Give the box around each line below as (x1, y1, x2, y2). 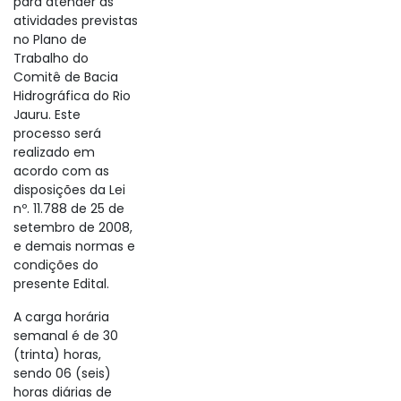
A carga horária (13, 308, 109, 326)
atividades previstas (13, 12, 138, 30)
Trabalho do (13, 49, 89, 67)
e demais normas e (13, 237, 135, 255)
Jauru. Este (13, 106, 81, 124)
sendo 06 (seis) (13, 364, 111, 382)
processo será (13, 124, 101, 142)
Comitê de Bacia (13, 68, 118, 86)
